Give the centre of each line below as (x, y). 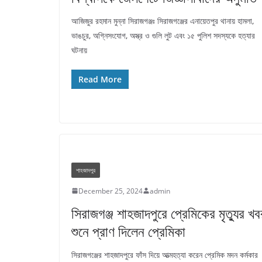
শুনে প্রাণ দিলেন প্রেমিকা (128, 231)
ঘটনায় (79, 50)
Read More (100, 79)
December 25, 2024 (111, 191)
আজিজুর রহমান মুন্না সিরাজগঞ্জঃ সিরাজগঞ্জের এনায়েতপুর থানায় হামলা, (163, 20)
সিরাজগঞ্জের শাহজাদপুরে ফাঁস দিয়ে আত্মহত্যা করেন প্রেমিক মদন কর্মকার (165, 254)
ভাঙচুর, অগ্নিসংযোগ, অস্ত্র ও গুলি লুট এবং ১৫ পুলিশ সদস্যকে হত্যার (163, 35)
